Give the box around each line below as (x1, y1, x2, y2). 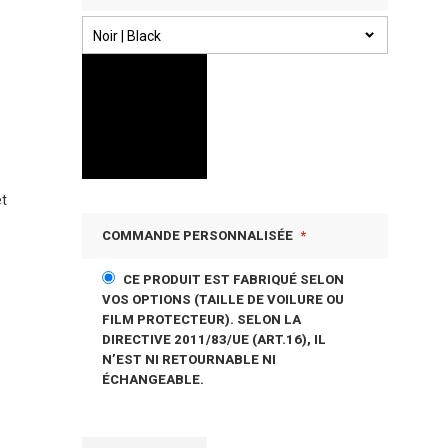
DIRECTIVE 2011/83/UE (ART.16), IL (102, 332, 326, 347)
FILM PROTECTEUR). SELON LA (102, 312, 301, 327)
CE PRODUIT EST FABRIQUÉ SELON (123, 272, 344, 287)
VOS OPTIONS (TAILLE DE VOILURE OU (102, 292, 344, 307)
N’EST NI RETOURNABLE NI (102, 352, 276, 367)
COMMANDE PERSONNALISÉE (102, 228, 293, 243)
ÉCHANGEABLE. (102, 372, 204, 387)
